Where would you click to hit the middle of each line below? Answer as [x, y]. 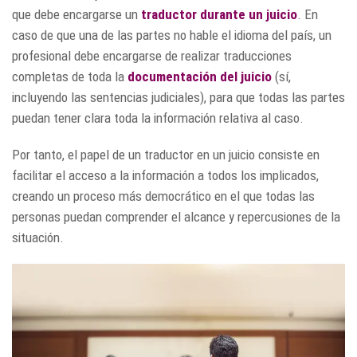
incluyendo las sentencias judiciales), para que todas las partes [178, 98]
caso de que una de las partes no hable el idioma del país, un [172, 35]
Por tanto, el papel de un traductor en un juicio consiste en [166, 155]
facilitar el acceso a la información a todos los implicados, [165, 176]
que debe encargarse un [76, 15]
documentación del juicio [200, 77]
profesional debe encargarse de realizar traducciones [152, 56]
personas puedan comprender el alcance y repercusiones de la [176, 217]
